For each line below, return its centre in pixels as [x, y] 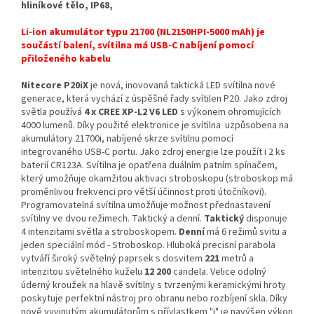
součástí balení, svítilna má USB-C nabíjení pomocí [137, 46]
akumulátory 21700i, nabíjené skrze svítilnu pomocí [127, 139]
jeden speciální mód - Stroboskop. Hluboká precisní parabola [148, 246]
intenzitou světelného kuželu [83, 272]
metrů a [237, 259]
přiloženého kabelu [66, 59]
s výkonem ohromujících [231, 112]
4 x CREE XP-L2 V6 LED [131, 112]
